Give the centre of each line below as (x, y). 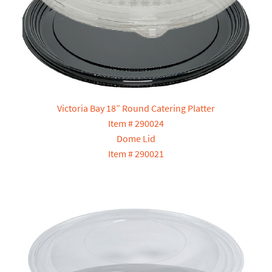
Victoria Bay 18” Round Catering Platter (136, 108)
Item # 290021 (136, 154)
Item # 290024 (136, 124)
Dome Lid (136, 139)
